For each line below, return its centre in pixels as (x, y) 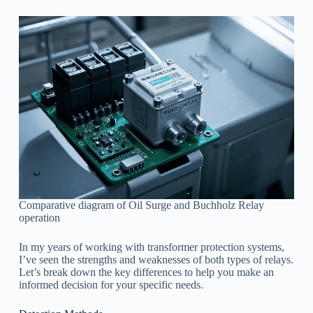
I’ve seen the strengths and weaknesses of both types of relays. (156, 260)
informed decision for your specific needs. (111, 285)
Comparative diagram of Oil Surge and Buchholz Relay (141, 205)
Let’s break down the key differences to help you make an (146, 272)
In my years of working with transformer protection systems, (151, 247)
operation (39, 218)
